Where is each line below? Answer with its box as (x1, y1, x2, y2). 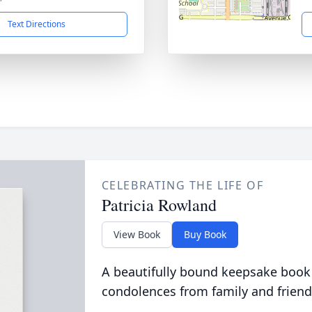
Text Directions (7, 18, 65, 30)
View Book (113, 228, 160, 241)
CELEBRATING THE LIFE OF (101, 178, 264, 193)
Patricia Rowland (101, 194, 217, 216)
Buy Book (183, 228, 226, 241)
